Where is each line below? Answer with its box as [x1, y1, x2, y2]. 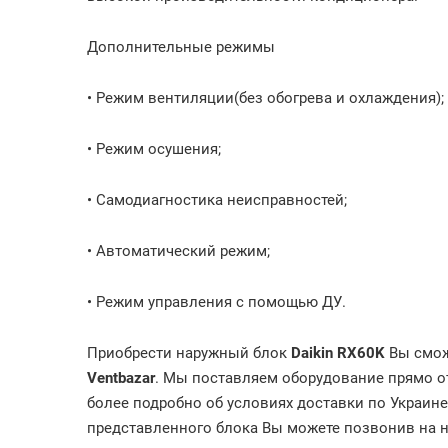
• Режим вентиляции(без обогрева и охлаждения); [87, 89, 444, 107]
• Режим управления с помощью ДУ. [87, 293, 346, 311]
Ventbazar [87, 369, 155, 387]
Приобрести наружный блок [87, 344, 291, 362]
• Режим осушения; [87, 140, 221, 158]
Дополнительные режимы [87, 38, 275, 56]
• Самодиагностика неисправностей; [87, 191, 347, 209]
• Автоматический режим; [87, 242, 270, 260]
